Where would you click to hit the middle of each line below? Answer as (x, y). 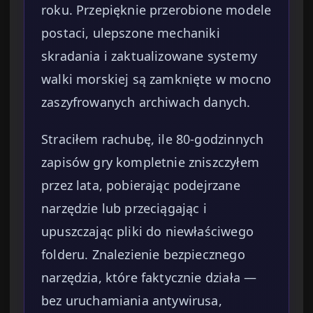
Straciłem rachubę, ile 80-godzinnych (153, 139)
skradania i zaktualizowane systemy (149, 56)
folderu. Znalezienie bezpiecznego (143, 255)
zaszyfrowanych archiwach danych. (146, 102)
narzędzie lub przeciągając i (124, 209)
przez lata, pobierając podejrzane (141, 185)
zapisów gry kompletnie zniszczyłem (150, 162)
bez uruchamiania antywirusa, (132, 301)
